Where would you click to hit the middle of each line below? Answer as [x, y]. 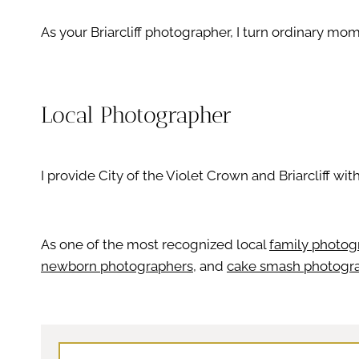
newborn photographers [117, 266]
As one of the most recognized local [155, 244]
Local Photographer [136, 115]
